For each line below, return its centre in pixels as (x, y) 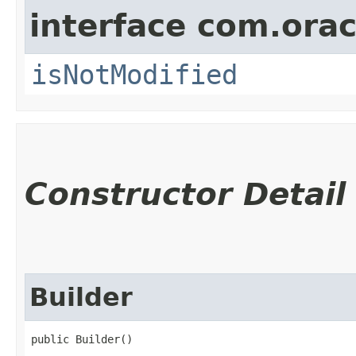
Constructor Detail (185, 194)
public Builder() (82, 339)
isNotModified (134, 74)
